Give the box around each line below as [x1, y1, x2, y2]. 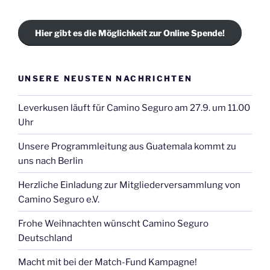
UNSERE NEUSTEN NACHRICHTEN [18, 73, 193, 83]
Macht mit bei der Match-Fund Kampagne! [18, 256, 197, 268]
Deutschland [18, 232, 72, 243]
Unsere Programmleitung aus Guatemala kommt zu [18, 140, 236, 152]
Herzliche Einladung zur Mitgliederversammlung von [18, 179, 240, 190]
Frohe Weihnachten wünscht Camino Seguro [18, 218, 209, 229]
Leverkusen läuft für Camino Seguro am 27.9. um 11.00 [18, 102, 250, 113]
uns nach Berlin [18, 155, 83, 166]
